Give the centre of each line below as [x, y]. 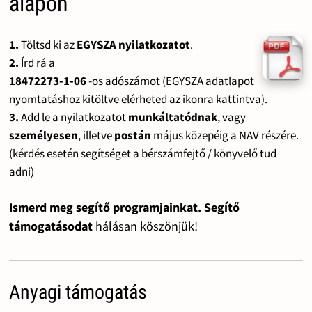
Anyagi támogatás [78, 292]
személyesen [43, 135]
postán [132, 135]
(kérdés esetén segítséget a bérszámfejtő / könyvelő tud [142, 153]
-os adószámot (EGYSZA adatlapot [170, 80]
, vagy [231, 117]
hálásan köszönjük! [146, 226]
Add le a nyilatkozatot [73, 117]
